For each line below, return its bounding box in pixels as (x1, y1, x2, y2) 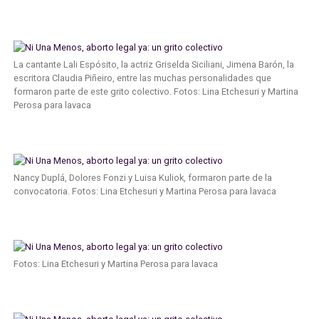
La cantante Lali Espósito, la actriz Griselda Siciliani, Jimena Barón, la (13, 58, 294, 70)
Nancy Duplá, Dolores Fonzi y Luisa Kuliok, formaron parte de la (13, 172, 272, 183)
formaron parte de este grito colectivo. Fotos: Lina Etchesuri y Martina (13, 85, 298, 97)
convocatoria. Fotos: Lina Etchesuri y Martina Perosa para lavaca (13, 185, 276, 197)
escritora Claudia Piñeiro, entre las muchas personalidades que (13, 72, 271, 83)
